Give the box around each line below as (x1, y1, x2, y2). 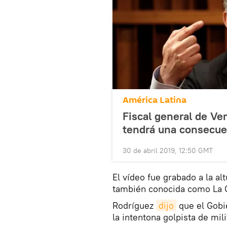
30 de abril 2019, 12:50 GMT (123, 146, 213, 156)
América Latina (123, 94, 186, 107)
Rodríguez (112, 200, 156, 212)
